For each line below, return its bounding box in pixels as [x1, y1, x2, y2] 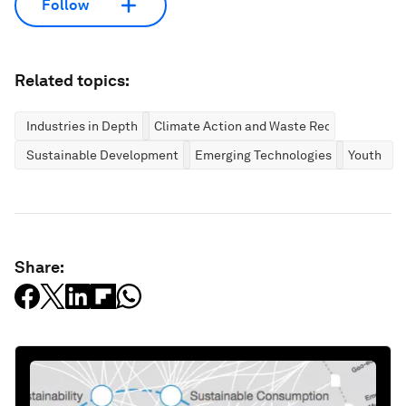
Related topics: [14, 70, 130, 90]
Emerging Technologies [195, 147, 332, 162]
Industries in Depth [26, 118, 138, 133]
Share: [14, 256, 64, 276]
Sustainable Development [26, 147, 179, 162]
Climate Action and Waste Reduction [154, 118, 370, 133]
